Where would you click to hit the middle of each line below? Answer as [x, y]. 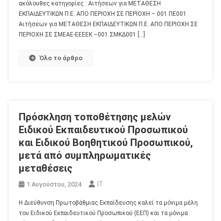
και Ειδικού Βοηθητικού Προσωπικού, [106, 142]
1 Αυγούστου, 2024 [54, 184]
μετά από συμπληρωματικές [85, 155]
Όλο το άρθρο [61, 58]
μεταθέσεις [45, 168]
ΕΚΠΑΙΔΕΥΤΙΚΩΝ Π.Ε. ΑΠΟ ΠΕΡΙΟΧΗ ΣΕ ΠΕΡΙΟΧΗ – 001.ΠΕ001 [102, 14]
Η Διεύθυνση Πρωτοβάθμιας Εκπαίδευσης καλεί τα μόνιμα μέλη [108, 203]
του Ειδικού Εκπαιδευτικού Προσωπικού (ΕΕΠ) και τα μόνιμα [103, 213]
